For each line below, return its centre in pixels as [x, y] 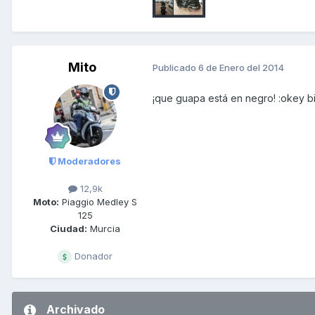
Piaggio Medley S [98, 202]
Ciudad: [69, 229]
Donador [92, 256]
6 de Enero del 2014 [241, 68]
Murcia [104, 229]
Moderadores [88, 161]
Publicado [175, 68]
